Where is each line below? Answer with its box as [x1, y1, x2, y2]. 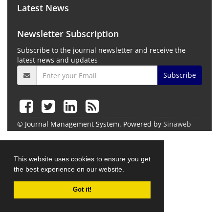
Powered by [123, 119, 163, 129]
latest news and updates [17, 55, 98, 65]
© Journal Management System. [17, 119, 123, 129]
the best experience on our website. [14, 165, 126, 173]
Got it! [73, 186, 91, 193]
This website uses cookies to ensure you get [14, 154, 151, 163]
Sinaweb [163, 119, 191, 129]
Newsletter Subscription [17, 28, 119, 40]
